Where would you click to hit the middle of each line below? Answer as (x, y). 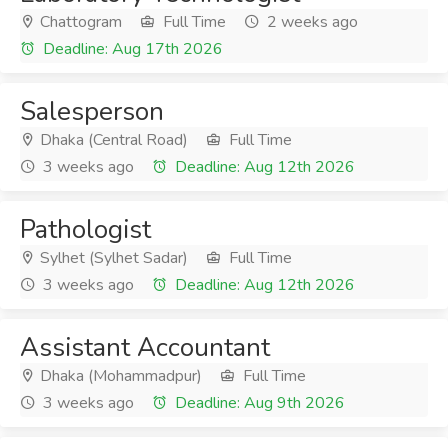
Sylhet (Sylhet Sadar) (112, 258)
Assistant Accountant (145, 347)
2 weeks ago (310, 22)
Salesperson (92, 111)
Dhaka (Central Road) (112, 140)
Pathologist (85, 229)
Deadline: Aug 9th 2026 (258, 403)
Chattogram (79, 22)
